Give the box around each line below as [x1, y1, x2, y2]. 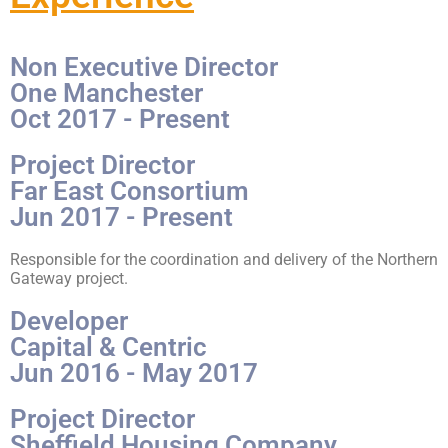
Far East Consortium [10, 176, 249, 207]
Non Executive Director [10, 52, 278, 83]
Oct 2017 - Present [10, 104, 230, 135]
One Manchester [10, 78, 203, 109]
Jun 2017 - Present [10, 202, 233, 233]
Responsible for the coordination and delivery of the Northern [10, 250, 438, 270]
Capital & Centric [10, 332, 207, 363]
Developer [10, 306, 128, 337]
